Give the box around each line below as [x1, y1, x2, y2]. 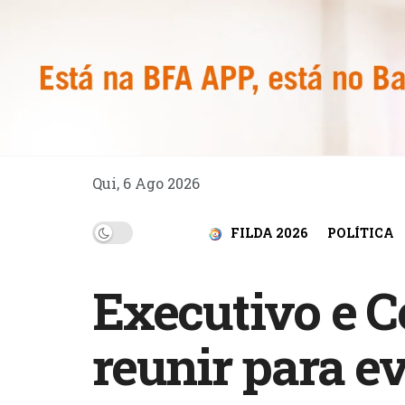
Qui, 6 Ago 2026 [92, 173, 200, 193]
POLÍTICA [326, 223, 394, 241]
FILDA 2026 [230, 223, 307, 241]
